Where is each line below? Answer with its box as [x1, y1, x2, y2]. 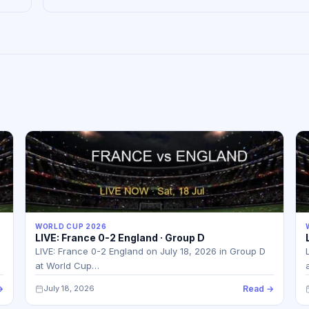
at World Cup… [35, 260, 99, 271]
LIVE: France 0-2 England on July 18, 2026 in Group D [35, 246, 266, 257]
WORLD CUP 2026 [35, 222, 107, 230]
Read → [243, 283, 274, 294]
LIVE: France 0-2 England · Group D [35, 232, 205, 243]
